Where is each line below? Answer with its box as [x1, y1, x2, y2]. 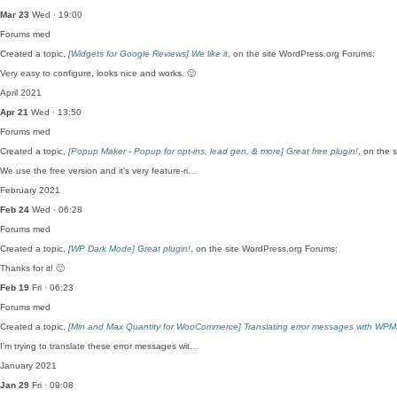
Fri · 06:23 [29, 283, 74, 292]
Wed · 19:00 [29, 10, 82, 19]
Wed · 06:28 [29, 205, 82, 214]
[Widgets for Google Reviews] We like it [68, 49, 228, 58]
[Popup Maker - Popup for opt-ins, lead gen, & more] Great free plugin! [68, 146, 358, 156]
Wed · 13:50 [28, 107, 82, 117]
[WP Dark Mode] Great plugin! [68, 244, 191, 253]
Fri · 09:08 [29, 380, 74, 390]
